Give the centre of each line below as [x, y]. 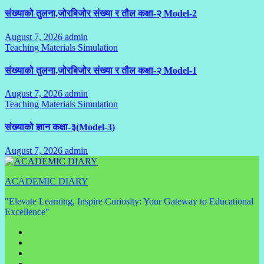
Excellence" [27, 212]
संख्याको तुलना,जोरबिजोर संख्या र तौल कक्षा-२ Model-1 [101, 70]
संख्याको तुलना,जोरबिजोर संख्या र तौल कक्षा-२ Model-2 [101, 14]
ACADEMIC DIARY [47, 181]
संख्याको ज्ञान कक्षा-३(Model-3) [60, 127]
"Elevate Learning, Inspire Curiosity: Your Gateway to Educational [129, 201]
